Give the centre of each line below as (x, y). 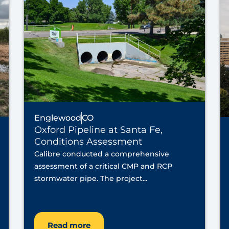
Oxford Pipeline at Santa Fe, (99, 130)
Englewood (58, 118)
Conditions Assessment (88, 142)
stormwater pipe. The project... (91, 179)
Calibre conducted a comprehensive (102, 154)
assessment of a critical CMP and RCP (104, 166)
